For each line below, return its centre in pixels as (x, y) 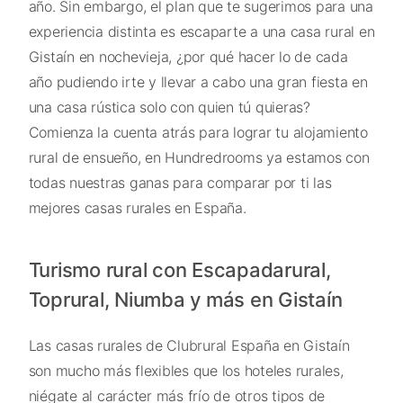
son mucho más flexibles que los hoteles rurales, (186, 371)
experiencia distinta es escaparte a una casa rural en (201, 31)
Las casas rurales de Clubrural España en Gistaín (189, 346)
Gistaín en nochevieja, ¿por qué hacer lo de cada (188, 57)
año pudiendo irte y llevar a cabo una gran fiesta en (198, 82)
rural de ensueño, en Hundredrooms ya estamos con (199, 157)
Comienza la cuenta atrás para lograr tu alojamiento (198, 132)
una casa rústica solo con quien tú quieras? (169, 107)
